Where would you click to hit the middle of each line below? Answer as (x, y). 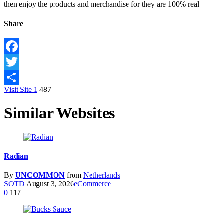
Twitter (15, 77)
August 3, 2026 (49, 184)
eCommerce (92, 184)
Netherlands (102, 175)
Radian (16, 156)
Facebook (19, 62)
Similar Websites (59, 113)
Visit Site (19, 89)
